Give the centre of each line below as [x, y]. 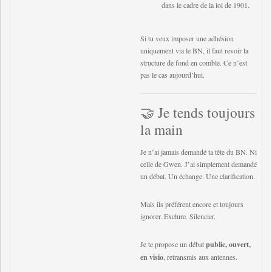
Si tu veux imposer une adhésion [187, 38]
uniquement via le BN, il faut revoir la [194, 50]
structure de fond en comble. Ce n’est [194, 63]
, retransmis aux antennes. [200, 257]
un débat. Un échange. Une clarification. [198, 176]
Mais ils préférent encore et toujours [192, 204]
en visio [152, 257]
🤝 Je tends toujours [198, 112]
